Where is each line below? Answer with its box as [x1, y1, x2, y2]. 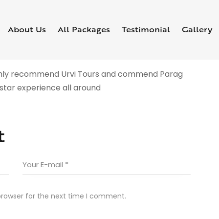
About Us [8, 24, 46, 35]
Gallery [182, 24, 213, 35]
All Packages [58, 24, 110, 35]
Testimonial [122, 24, 171, 35]
